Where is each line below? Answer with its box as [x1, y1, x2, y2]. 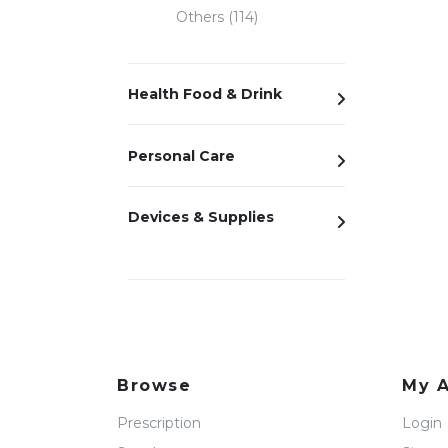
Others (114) [176, 7, 258, 26]
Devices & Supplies [128, 207, 274, 226]
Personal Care [128, 146, 235, 165]
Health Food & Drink [128, 85, 282, 104]
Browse [117, 376, 192, 396]
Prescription [117, 414, 201, 433]
